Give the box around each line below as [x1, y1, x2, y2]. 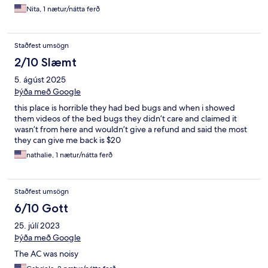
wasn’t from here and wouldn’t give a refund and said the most [14, 124, 247, 135]
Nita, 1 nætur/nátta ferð [26, 4, 100, 14]
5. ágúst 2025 [14, 74, 66, 86]
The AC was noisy [14, 248, 78, 260]
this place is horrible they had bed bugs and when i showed [14, 102, 235, 114]
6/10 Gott [14, 201, 68, 216]
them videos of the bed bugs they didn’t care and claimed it [14, 113, 237, 124]
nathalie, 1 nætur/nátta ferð [26, 150, 112, 160]
